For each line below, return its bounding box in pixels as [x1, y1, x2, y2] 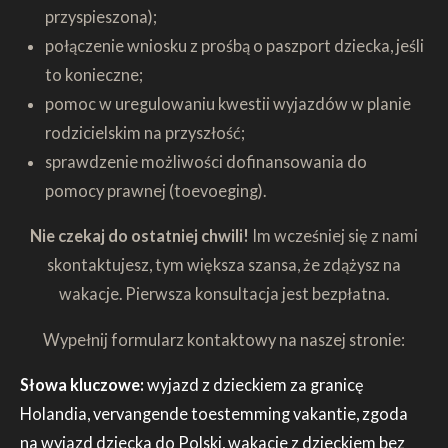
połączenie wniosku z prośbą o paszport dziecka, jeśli [44, 35, 424, 55]
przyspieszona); [44, 6, 157, 26]
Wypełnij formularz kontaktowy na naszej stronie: [43, 329, 405, 349]
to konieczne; [44, 64, 143, 84]
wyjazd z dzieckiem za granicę [147, 374, 364, 394]
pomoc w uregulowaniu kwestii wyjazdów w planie [44, 93, 411, 113]
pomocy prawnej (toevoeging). [44, 180, 266, 200]
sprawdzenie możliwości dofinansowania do [44, 151, 367, 171]
